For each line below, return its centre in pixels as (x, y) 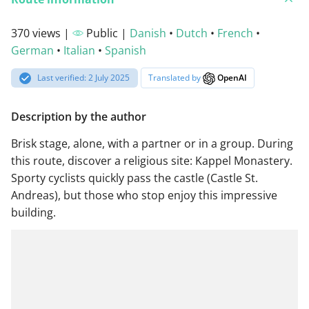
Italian (79, 51)
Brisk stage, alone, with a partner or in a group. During (152, 143)
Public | (107, 33)
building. (33, 212)
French (235, 33)
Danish (148, 33)
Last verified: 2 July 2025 (84, 78)
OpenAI (231, 78)
